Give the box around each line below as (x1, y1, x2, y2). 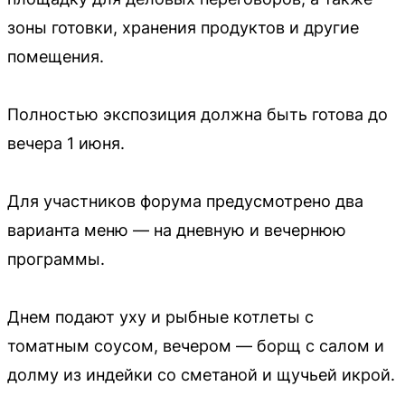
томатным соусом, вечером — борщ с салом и (7, 335, 384, 355)
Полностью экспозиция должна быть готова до (7, 104, 388, 124)
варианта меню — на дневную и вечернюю (7, 220, 346, 240)
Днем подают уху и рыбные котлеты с (7, 306, 314, 326)
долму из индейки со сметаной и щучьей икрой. (7, 364, 395, 384)
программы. (7, 249, 105, 268)
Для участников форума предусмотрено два (7, 191, 363, 211)
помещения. (7, 46, 104, 66)
